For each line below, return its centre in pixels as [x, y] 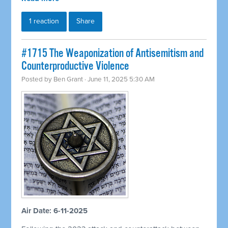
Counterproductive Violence [76, 67]
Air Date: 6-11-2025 [55, 211]
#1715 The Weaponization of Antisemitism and [113, 54]
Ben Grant [68, 80]
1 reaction [44, 21]
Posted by [38, 80]
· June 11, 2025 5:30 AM [119, 80]
